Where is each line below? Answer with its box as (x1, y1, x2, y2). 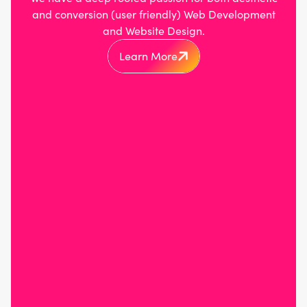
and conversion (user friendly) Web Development (32, 6, 275, 21)
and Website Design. (102, 23, 205, 38)
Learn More (119, 48, 177, 63)
